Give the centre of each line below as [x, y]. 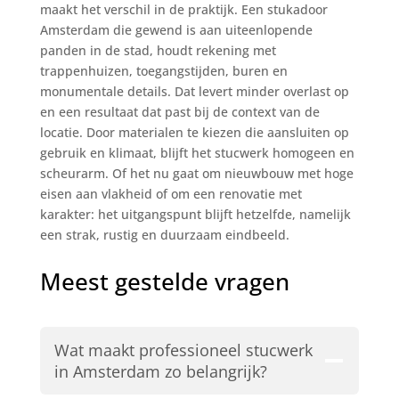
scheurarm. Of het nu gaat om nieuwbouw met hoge [196, 173]
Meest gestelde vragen [164, 281]
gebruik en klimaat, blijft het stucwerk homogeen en [197, 152]
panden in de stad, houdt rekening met [158, 50]
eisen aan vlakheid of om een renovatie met [171, 193]
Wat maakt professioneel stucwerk [183, 350]
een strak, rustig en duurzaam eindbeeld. [164, 234]
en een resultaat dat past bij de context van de [179, 111]
